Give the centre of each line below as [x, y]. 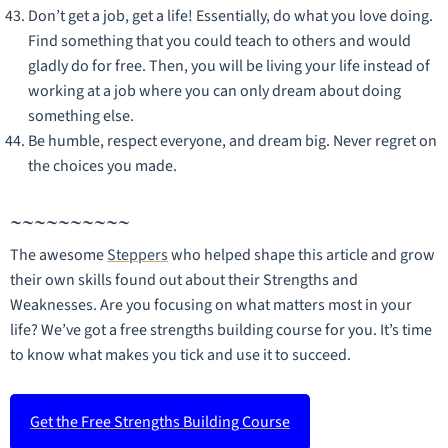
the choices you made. [102, 165]
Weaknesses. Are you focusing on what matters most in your [211, 305]
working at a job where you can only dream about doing [214, 90]
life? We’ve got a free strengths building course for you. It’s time [221, 330]
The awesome [58, 255]
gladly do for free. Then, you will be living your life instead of [229, 65]
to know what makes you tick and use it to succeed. [180, 355]
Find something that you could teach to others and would [219, 40]
